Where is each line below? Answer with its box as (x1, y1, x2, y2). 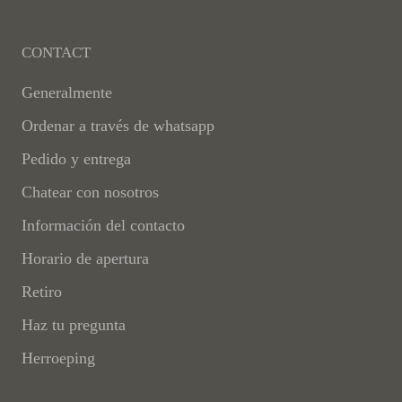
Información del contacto (22, 216, 185, 235)
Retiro (22, 283, 62, 301)
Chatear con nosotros (22, 183, 159, 202)
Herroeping (22, 349, 95, 368)
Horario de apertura (22, 249, 149, 268)
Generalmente (22, 83, 112, 102)
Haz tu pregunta (22, 316, 126, 335)
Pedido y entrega (22, 150, 131, 169)
